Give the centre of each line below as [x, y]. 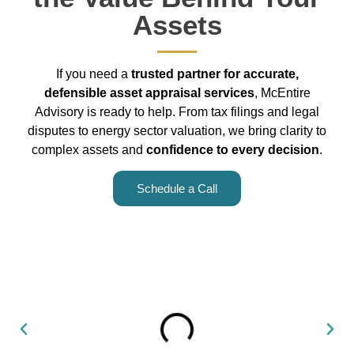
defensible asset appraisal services [149, 93]
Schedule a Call [177, 189]
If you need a [93, 74]
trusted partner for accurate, [215, 74]
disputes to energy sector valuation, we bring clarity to [177, 131]
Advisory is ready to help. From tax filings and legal [177, 112]
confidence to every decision [233, 150]
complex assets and [89, 150]
